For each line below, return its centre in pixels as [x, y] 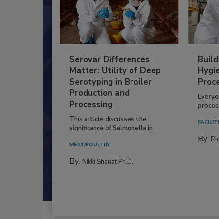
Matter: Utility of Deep [115, 70]
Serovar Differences [109, 59]
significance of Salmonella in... [113, 128]
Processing [91, 104]
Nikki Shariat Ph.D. [108, 162]
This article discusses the [108, 119]
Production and [99, 93]
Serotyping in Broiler [110, 82]
